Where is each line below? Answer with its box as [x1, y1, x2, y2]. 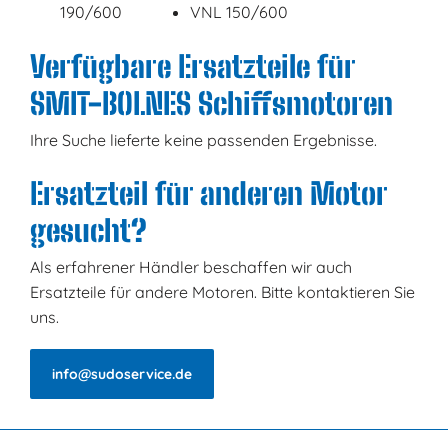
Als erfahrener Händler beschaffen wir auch [29, 256, 352, 277]
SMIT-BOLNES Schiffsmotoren [29, 85, 393, 121]
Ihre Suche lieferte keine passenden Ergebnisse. [29, 129, 377, 150]
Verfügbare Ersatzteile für [29, 48, 355, 84]
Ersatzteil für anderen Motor [29, 175, 387, 211]
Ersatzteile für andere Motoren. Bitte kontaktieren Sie [29, 281, 415, 302]
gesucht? [29, 212, 147, 248]
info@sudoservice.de [51, 365, 192, 383]
